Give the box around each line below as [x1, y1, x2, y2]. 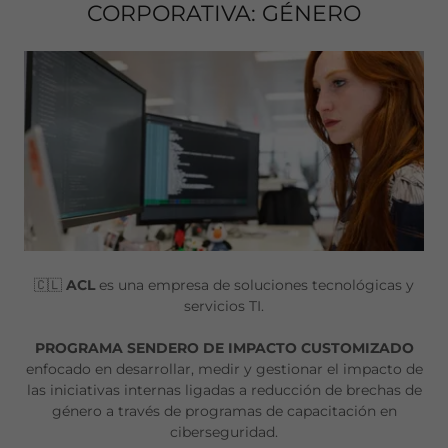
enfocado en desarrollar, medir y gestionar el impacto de [25, 360, 423, 379]
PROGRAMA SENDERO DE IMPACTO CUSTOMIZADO [34, 339, 414, 358]
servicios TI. [184, 297, 264, 316]
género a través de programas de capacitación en [51, 402, 397, 421]
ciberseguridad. [170, 423, 278, 442]
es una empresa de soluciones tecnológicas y [99, 276, 414, 295]
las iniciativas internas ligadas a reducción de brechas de [26, 381, 422, 400]
